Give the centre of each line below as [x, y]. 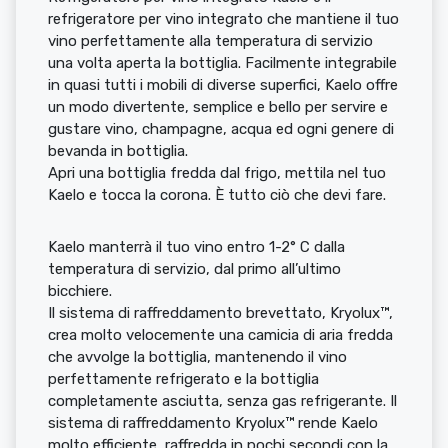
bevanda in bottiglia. [118, 151]
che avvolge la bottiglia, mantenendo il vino [197, 357]
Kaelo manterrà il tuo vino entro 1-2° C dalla [196, 247]
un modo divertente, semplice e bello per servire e [218, 107]
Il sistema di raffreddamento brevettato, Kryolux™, [220, 313]
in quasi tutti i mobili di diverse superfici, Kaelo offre [223, 85]
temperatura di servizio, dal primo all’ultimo [194, 269]
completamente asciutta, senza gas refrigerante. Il [222, 401]
